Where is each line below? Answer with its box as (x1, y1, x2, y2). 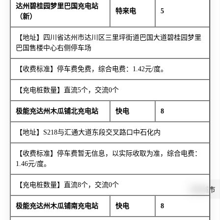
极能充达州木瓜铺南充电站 (15, 202, 98, 210)
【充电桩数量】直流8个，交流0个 (15, 181, 119, 189)
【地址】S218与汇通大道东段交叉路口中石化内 (15, 129, 161, 137)
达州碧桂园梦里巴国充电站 (15, 2, 98, 10)
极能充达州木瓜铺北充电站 (15, 108, 98, 115)
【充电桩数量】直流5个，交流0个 (15, 86, 119, 94)
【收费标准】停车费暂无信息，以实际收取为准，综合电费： (15, 150, 201, 158)
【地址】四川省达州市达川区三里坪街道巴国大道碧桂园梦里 (15, 34, 201, 42)
